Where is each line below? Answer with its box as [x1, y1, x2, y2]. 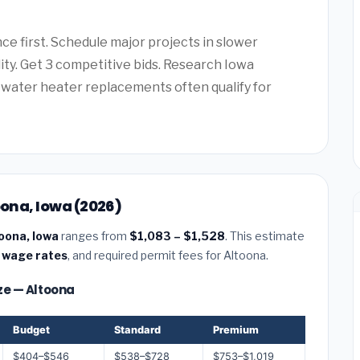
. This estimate [225, 228, 305, 243]
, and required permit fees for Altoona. [67, 247, 268, 262]
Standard [114, 323, 161, 336]
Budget [13, 323, 50, 336]
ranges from [59, 228, 129, 243]
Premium [213, 323, 259, 336]
